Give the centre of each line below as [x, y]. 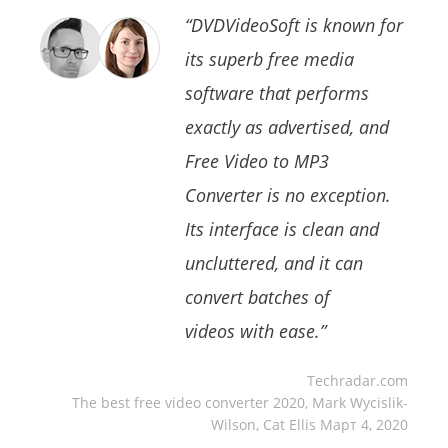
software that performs [277, 93]
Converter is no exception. [288, 195]
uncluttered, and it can [274, 263]
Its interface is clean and [282, 229]
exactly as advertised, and [287, 127]
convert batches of [257, 297]
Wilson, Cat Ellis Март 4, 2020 [309, 425]
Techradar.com [357, 381]
